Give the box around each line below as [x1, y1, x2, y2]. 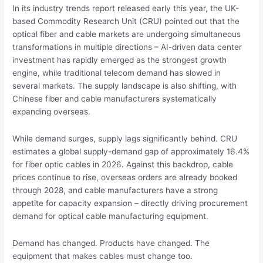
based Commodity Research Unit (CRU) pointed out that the [12, 16, 240, 26]
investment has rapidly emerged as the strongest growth [12, 55, 227, 65]
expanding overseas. [12, 107, 91, 117]
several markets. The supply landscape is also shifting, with [12, 81, 237, 91]
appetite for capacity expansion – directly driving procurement [12, 198, 248, 208]
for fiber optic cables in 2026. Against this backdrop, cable [12, 160, 234, 170]
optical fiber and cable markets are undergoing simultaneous [12, 29, 241, 39]
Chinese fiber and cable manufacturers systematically [12, 94, 217, 104]
